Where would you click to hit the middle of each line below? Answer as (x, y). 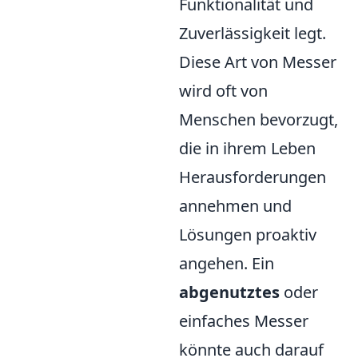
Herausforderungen (253, 177)
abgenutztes (229, 292)
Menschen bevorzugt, (259, 119)
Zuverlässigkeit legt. (253, 33)
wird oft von (223, 91)
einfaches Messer (244, 321)
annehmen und (235, 206)
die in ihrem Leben (247, 148)
